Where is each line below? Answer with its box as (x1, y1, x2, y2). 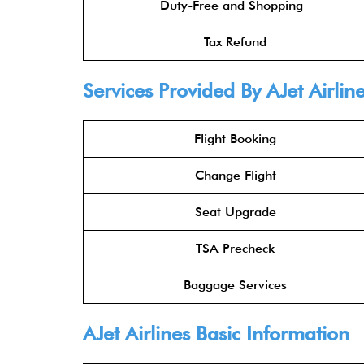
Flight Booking (194, 131, 276, 146)
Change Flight (194, 167, 276, 183)
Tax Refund (204, 34, 266, 50)
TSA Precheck (196, 240, 275, 256)
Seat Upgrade (194, 204, 276, 219)
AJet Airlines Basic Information (83, 322, 349, 345)
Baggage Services (184, 277, 287, 292)
